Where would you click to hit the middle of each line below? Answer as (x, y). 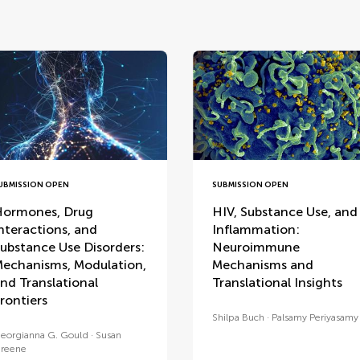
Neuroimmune (256, 247)
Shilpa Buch (238, 317)
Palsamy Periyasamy (315, 317)
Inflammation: (256, 229)
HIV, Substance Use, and (284, 211)
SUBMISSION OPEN (250, 184)
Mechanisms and (262, 264)
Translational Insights (277, 282)
